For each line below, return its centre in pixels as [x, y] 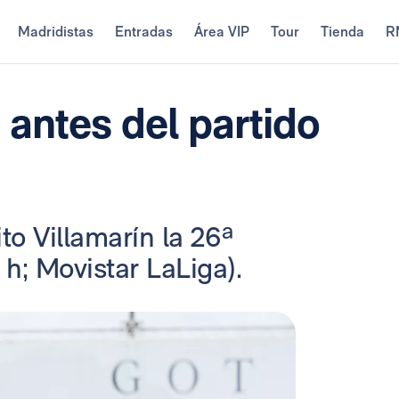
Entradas [143, 32]
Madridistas [55, 32]
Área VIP [221, 32]
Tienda [342, 32]
